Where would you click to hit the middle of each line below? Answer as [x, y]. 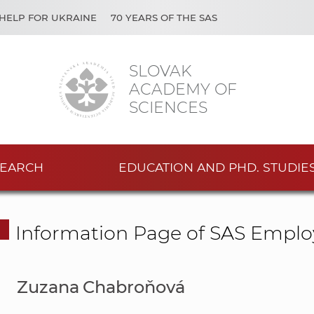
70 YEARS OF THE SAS [164, 18]
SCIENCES [168, 107]
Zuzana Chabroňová [101, 287]
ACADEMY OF [183, 89]
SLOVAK [160, 71]
